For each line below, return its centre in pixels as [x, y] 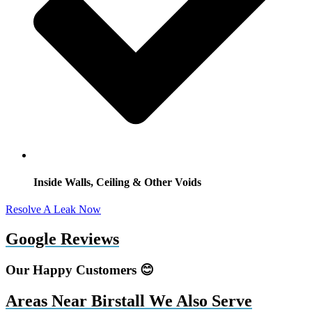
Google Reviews [62, 239]
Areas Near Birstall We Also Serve [129, 301]
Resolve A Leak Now [53, 210]
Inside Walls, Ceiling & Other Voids [117, 182]
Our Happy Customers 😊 [80, 270]
